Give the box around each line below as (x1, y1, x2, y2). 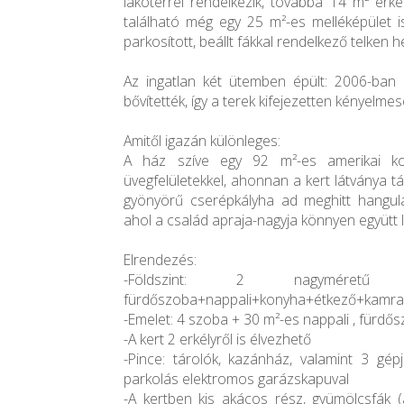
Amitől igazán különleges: (124, 131, 280, 151)
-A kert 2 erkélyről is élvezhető (124, 329, 311, 350)
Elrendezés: (124, 250, 197, 271)
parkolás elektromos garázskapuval (124, 369, 349, 390)
